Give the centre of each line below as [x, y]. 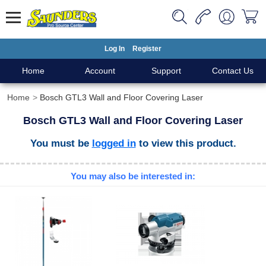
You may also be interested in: [133, 176]
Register [147, 49]
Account [100, 71]
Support [166, 71]
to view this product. [186, 143]
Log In [115, 49]
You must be [61, 143]
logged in [114, 143]
